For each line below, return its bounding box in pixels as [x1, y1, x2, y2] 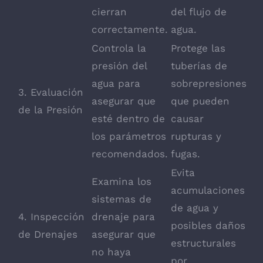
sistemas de [92, 193, 151, 205]
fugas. [171, 148, 200, 160]
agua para [92, 77, 140, 90]
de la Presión [18, 104, 83, 116]
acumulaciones [171, 184, 245, 197]
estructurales [171, 237, 236, 249]
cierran [92, 6, 127, 18]
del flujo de [171, 6, 227, 18]
